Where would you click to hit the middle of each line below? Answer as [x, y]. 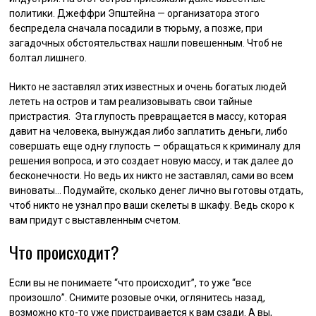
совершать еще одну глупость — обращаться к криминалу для [155, 146]
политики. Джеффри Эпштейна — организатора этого [135, 13]
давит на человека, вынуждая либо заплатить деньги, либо [149, 131]
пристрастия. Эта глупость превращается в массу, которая [148, 116]
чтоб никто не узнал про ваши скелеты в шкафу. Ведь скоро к [152, 205]
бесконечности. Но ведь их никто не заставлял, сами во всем [152, 175]
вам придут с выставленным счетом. [95, 220]
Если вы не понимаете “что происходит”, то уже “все [131, 282]
